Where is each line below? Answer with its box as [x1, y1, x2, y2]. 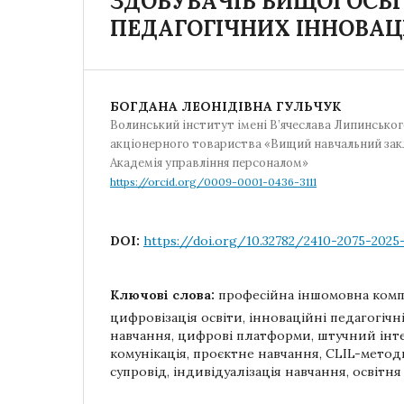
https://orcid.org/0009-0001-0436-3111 [110, 175, 317, 188]
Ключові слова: [110, 287, 218, 303]
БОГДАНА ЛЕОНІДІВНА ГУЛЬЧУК [110, 98, 341, 115]
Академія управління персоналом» [110, 155, 308, 170]
